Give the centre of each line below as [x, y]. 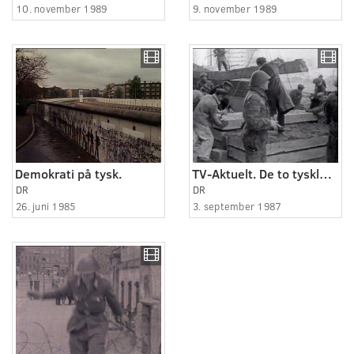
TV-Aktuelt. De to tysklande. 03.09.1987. [326, 173]
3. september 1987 [237, 206]
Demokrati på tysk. [68, 173]
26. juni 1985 [46, 206]
